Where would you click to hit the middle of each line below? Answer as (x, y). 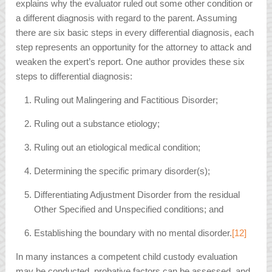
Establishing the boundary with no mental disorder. (133, 233)
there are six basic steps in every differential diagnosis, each (135, 33)
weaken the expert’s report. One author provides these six (131, 62)
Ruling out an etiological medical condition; (117, 148)
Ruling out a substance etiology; (97, 124)
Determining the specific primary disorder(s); (122, 171)
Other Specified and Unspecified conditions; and (129, 209)
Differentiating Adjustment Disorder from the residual (137, 195)
